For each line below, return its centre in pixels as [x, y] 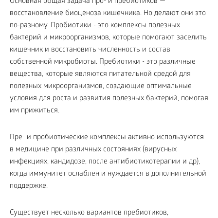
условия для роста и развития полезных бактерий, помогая [109, 99]
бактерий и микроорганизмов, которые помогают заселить [108, 38]
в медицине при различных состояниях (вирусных [93, 150]
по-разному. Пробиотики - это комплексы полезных [95, 26]
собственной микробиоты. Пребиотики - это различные [103, 62]
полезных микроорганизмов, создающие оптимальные [101, 87]
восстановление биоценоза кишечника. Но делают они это [108, 14]
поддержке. [29, 186]
